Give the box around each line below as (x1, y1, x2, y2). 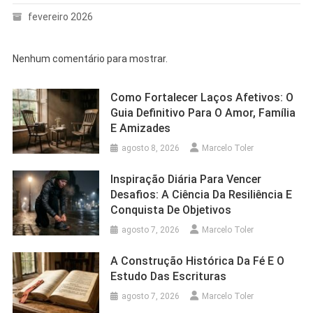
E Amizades (110, 122, 171, 136)
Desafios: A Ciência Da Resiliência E (110, 188, 293, 202)
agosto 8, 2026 (122, 143, 180, 154)
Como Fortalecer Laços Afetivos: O (110, 91, 294, 105)
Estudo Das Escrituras (110, 270, 227, 284)
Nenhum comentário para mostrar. (12, 53, 168, 65)
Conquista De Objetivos (110, 203, 232, 217)
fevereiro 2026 (27, 11, 93, 23)
